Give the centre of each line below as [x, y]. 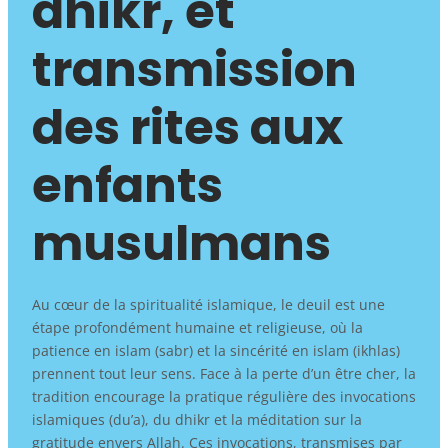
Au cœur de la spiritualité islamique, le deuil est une [208, 304]
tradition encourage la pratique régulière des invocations [223, 396]
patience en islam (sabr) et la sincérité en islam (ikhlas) [215, 350]
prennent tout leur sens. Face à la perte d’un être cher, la [223, 373]
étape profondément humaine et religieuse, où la [197, 327]
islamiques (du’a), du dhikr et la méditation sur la [196, 419]
